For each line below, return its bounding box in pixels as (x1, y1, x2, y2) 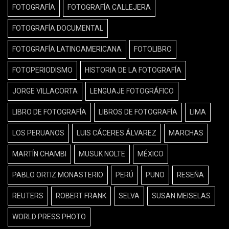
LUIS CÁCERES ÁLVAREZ (77, 128, 156, 137)
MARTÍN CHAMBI (12, 149, 66, 158)
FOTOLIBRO (134, 44, 172, 53)
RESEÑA (177, 170, 204, 179)
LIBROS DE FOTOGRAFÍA (99, 107, 177, 116)
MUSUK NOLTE (79, 149, 125, 158)
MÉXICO (138, 149, 164, 158)
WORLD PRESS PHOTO (12, 212, 86, 221)
